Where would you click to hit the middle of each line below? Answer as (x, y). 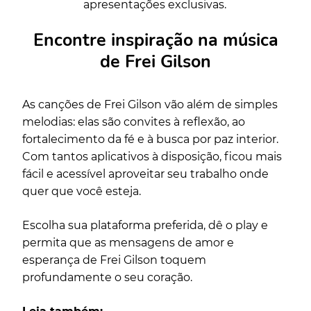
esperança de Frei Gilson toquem (114, 260)
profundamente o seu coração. (107, 277)
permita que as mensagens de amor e (128, 242)
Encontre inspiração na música (155, 40)
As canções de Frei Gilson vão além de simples (150, 104)
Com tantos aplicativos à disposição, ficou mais (152, 156)
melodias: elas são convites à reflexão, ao (134, 121)
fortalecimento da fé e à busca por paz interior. (150, 139)
